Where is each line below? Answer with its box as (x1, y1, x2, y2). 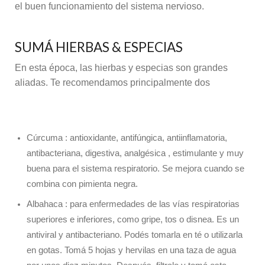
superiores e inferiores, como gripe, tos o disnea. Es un (27, 214, 239, 224)
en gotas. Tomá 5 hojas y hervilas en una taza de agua (27, 245, 236, 255)
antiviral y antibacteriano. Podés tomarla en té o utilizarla (27, 230, 243, 240)
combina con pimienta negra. (27, 179, 138, 189)
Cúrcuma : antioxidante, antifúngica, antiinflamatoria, (27, 133, 227, 143)
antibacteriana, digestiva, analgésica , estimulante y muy (27, 148, 244, 159)
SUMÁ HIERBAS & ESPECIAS (15, 38, 183, 55)
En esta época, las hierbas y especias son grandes (15, 62, 228, 73)
